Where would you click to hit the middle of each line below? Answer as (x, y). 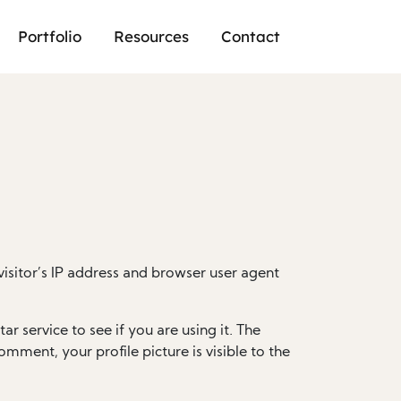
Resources (151, 36)
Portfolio (50, 36)
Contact (251, 36)
